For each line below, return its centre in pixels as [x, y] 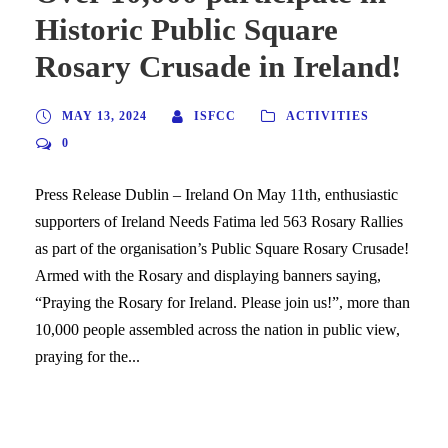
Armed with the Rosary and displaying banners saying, [208, 275]
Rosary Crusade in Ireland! [218, 66]
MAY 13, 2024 [104, 115]
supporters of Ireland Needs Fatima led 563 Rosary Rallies [219, 221]
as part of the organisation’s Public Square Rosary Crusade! [222, 248]
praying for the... [87, 356]
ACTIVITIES [327, 115]
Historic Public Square [186, 29]
